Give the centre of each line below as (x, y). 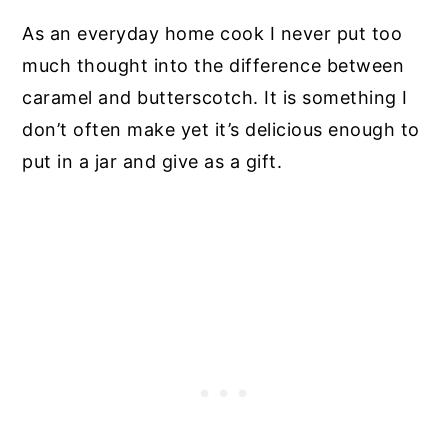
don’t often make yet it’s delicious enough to (221, 129)
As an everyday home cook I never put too (212, 33)
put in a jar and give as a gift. (152, 161)
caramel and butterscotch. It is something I (215, 97)
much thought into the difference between (213, 65)
